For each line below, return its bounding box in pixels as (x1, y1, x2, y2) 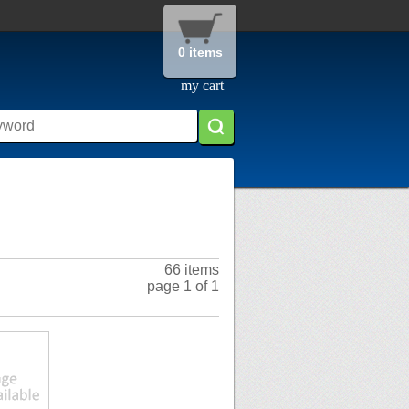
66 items (164, 262, 219, 278)
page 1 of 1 (147, 278, 219, 295)
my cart (180, 78, 224, 93)
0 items (177, 45, 223, 59)
